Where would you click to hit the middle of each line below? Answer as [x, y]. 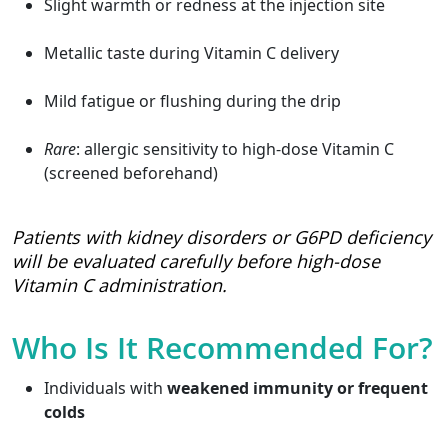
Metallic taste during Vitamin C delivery [191, 53]
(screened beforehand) [131, 173]
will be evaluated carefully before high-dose [196, 261]
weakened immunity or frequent [297, 388]
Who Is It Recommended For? [222, 347]
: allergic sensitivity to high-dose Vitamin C [235, 149]
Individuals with [105, 388]
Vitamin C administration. [119, 285]
